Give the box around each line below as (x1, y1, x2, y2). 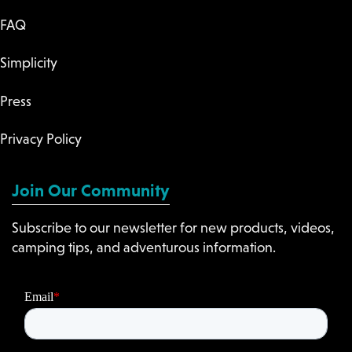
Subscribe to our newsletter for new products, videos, (12, 220, 335, 236)
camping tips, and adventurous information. (12, 240, 276, 256)
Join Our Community (12, 181, 170, 201)
